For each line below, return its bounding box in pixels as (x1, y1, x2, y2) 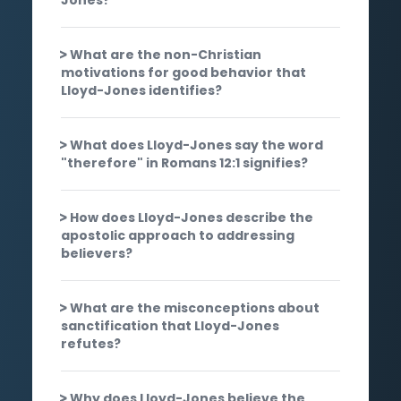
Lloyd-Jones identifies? (61, 81, 222, 99)
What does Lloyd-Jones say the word (70, 135, 323, 154)
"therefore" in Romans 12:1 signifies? (61, 153, 308, 172)
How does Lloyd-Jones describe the (70, 208, 313, 226)
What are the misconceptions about (70, 298, 320, 317)
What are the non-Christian (70, 45, 261, 64)
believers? (61, 243, 132, 262)
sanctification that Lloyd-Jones (61, 316, 279, 335)
